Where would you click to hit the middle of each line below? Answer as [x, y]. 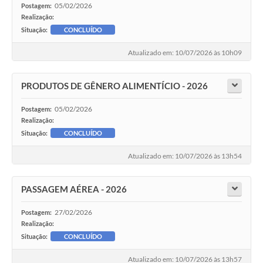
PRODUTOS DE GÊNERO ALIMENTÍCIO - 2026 [114, 85]
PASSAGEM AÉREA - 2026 [74, 189]
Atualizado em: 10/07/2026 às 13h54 [185, 156]
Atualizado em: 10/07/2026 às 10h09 [185, 52]
